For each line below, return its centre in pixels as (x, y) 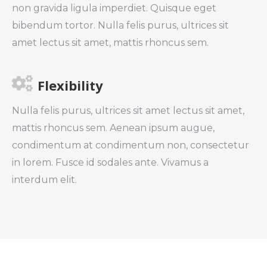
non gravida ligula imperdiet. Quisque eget (114, 8)
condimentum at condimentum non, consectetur (131, 145)
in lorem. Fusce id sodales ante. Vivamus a (110, 163)
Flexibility (70, 86)
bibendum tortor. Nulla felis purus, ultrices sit (120, 26)
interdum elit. (44, 180)
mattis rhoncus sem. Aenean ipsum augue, (113, 128)
